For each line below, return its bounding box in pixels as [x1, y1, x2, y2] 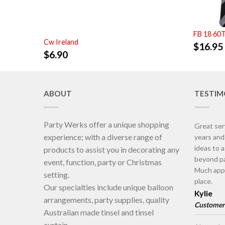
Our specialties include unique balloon [44, 182, 173, 192]
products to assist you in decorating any [44, 145, 179, 155]
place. [194, 177, 212, 186]
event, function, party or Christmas [44, 157, 162, 167]
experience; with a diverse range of [44, 132, 162, 142]
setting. [44, 170, 69, 180]
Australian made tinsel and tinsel [44, 207, 154, 217]
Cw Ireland [44, 38, 78, 47]
